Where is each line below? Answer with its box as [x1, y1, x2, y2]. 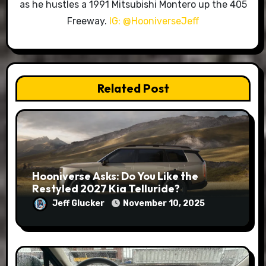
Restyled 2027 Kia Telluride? [31, 182, 180, 196]
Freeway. [67, 15, 109, 27]
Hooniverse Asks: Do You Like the [31, 169, 198, 183]
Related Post [97, 81, 169, 96]
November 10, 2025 [122, 198, 205, 209]
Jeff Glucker [52, 198, 106, 209]
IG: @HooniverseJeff [109, 15, 199, 27]
